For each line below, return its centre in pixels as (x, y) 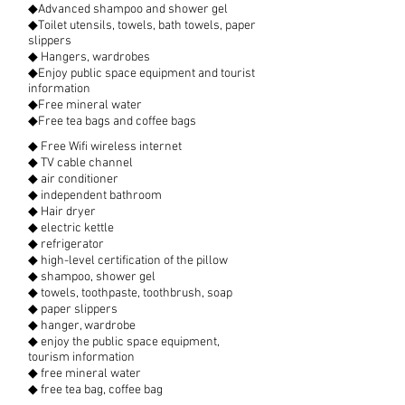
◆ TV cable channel (80, 163)
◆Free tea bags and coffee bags (112, 122)
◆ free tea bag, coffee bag (95, 390)
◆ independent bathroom (95, 196)
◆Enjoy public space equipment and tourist (141, 74)
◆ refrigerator (66, 245)
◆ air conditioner (73, 179)
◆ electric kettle (71, 228)
